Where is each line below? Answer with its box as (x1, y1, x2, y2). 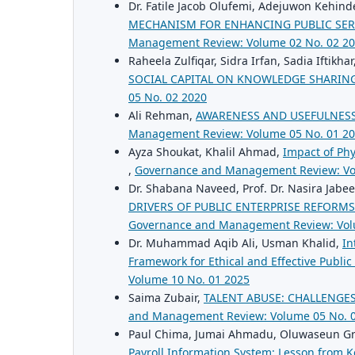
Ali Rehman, (128, 107, 196, 123)
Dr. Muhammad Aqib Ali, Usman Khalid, (128, 235, 342, 250)
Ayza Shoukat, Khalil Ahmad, (128, 143, 283, 159)
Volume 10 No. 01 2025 (128, 271, 250, 287)
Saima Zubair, (128, 289, 204, 305)
